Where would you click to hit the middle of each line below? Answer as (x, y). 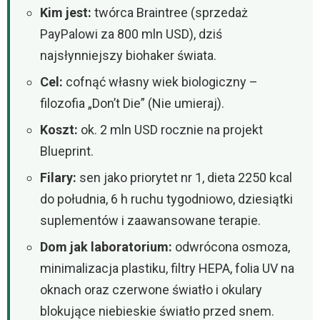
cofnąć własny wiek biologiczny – (160, 81)
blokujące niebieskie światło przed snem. (157, 311)
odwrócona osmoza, (231, 246)
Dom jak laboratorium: (106, 246)
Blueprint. (67, 151)
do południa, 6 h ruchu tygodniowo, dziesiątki (166, 199)
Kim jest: (66, 12)
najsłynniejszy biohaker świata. (128, 55)
